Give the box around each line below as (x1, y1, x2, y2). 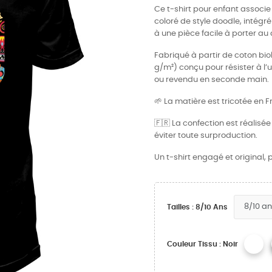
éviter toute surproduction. (154, 132, 257, 140)
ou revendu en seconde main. (154, 76, 269, 84)
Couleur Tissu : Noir (167, 240, 238, 248)
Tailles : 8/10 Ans (167, 203, 228, 211)
